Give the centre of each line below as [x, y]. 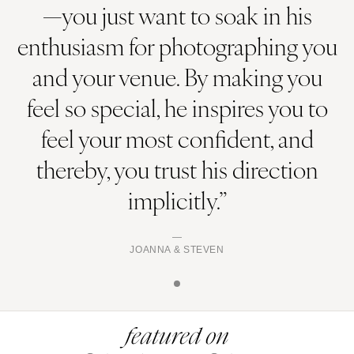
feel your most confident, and [177, 138]
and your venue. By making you [177, 77]
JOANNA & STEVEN [177, 250]
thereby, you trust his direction [177, 169]
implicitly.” [177, 200]
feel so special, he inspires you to [177, 107]
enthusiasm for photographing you [177, 46]
